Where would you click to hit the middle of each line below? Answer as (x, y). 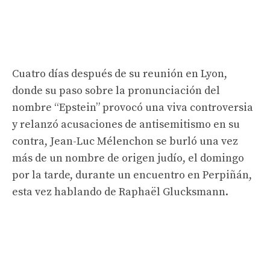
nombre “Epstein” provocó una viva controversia (133, 107)
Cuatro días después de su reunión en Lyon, (120, 74)
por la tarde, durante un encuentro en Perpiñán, (132, 175)
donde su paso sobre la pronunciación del (116, 90)
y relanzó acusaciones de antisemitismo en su (126, 124)
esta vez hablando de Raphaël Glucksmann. (120, 192)
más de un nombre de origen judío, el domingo (128, 158)
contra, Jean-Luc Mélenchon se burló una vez (125, 141)
